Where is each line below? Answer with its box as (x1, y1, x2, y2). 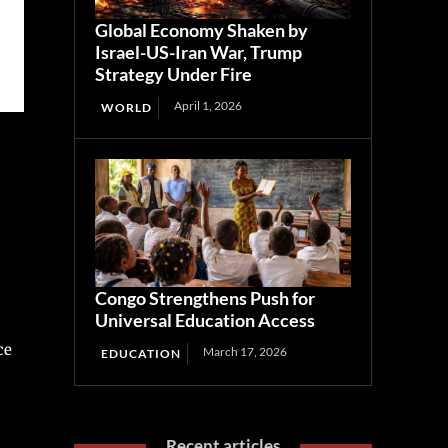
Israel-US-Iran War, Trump (95, 41, 303, 64)
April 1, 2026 (174, 98, 243, 114)
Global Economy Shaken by (95, 19, 309, 42)
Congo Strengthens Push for (95, 287, 316, 310)
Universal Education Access (95, 309, 316, 332)
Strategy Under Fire (95, 63, 253, 86)
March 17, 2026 (203, 344, 288, 360)
